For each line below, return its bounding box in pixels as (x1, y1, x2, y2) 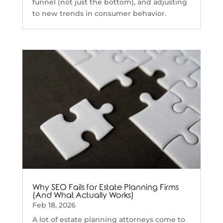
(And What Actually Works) (32, 191, 134, 200)
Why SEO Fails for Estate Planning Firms (32, 183, 179, 192)
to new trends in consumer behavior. (32, 8, 166, 18)
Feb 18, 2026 (32, 200, 76, 210)
